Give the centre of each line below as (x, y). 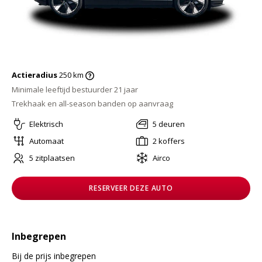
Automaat (46, 141)
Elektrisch (46, 124)
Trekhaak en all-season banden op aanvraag (92, 104)
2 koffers (168, 141)
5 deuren (168, 124)
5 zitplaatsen (52, 158)
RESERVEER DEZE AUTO (131, 188)
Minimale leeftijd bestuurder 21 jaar (75, 90)
